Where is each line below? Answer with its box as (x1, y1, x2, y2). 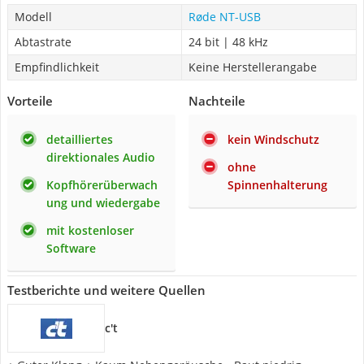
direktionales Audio (46, 149, 155, 165)
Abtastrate (15, 34, 71, 50)
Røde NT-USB (188, 9, 261, 24)
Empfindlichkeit (15, 59, 99, 75)
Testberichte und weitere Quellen (7, 282, 206, 298)
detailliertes (46, 132, 113, 147)
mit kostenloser (46, 223, 134, 238)
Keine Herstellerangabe (188, 59, 317, 75)
